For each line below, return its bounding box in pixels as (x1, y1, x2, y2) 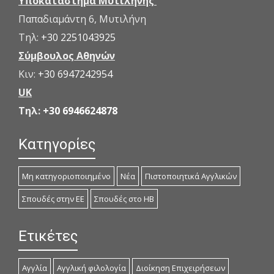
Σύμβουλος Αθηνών (18, 49, 115, 63)
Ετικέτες (18, 228, 78, 245)
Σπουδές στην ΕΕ (22, 193, 84, 205)
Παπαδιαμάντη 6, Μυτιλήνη (18, 12, 146, 26)
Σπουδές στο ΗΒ (94, 193, 154, 205)
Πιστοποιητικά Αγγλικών (145, 171, 237, 182)
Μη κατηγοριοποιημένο (22, 171, 111, 182)
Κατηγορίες (18, 136, 95, 154)
